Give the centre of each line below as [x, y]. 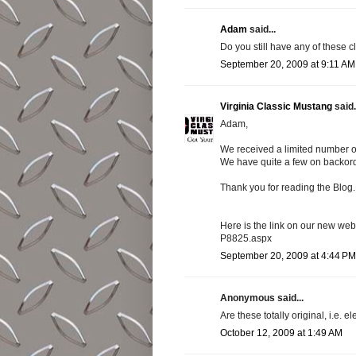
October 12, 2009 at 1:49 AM [281, 333]
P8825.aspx [246, 238]
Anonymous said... [262, 298]
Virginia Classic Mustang [276, 106]
